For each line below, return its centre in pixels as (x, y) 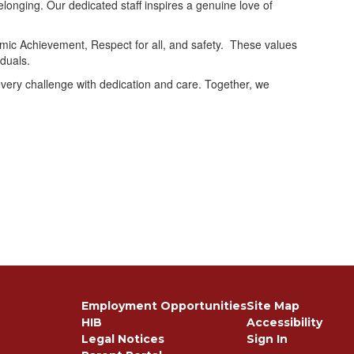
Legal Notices (122, 339)
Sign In (267, 339)
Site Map (273, 306)
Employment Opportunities (164, 306)
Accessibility (284, 322)
